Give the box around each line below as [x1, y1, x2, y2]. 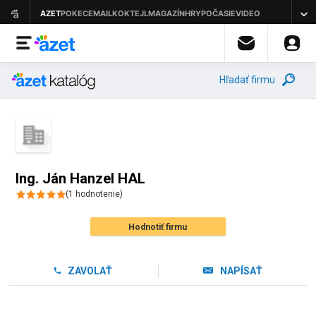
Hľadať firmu [219, 74, 275, 85]
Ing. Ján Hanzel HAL [16, 170, 146, 187]
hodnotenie [73, 189, 121, 199]
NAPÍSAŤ [220, 265, 263, 276]
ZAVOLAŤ [67, 265, 112, 276]
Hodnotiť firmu [128, 222, 188, 232]
